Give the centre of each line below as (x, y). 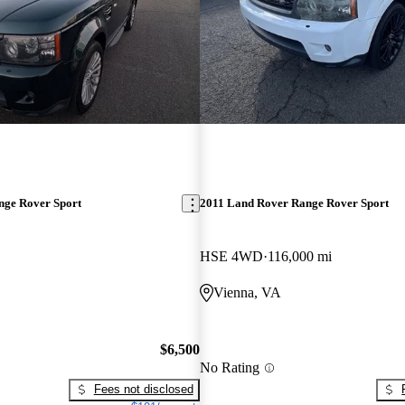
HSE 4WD (231, 257)
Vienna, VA (247, 293)
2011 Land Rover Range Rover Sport (294, 203)
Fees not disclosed (143, 389)
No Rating (229, 368)
